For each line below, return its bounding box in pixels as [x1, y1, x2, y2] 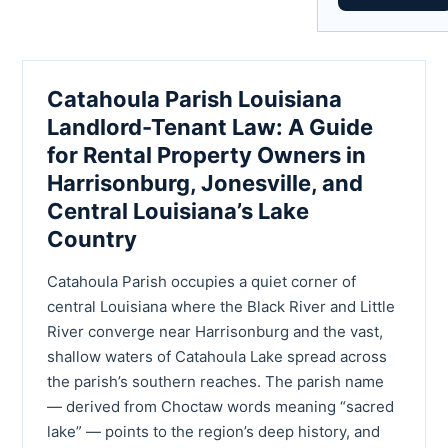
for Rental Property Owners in [47, 141, 366, 168]
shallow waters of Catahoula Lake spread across [47, 346, 387, 366]
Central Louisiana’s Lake [47, 197, 309, 224]
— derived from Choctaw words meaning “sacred [47, 396, 394, 416]
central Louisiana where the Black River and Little [47, 296, 395, 316]
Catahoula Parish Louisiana [47, 85, 342, 112]
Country [47, 225, 137, 252]
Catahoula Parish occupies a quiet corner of [47, 271, 356, 291]
